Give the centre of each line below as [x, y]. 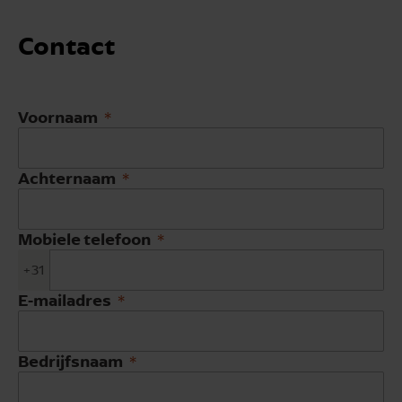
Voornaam [58, 116]
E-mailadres [65, 299]
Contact [66, 45]
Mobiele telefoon [84, 238]
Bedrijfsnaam [70, 360]
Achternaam [67, 177]
